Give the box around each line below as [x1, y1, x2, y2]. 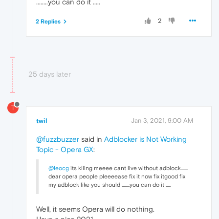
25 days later [28, 69, 71, 78]
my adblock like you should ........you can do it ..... [48, 181, 171, 188]
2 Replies [36, 18, 61, 25]
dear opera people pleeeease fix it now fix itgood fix [48, 173, 185, 180]
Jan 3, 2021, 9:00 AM [131, 116, 193, 124]
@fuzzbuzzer [36, 134, 79, 143]
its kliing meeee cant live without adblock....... [69, 164, 188, 172]
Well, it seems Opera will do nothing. [36, 204, 154, 213]
